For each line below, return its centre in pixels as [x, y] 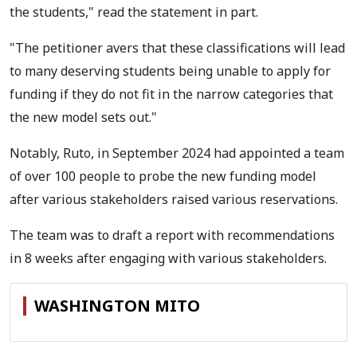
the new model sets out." [83, 117]
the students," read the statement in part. [134, 12]
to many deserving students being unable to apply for [170, 71]
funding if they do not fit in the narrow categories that [171, 94]
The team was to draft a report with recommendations [172, 235]
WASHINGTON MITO [117, 305]
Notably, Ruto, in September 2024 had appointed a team [177, 153]
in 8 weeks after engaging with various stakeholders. [168, 258]
